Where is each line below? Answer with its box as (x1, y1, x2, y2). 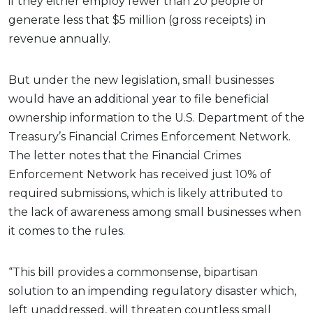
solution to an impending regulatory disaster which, (8, 284, 296, 298)
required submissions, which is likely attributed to (8, 186, 283, 200)
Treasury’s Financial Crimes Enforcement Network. (8, 129, 291, 143)
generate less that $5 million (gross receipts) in (8, 13, 265, 27)
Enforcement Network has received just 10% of (8, 167, 271, 181)
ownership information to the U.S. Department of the (8, 110, 305, 124)
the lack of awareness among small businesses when (8, 205, 301, 219)
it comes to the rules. (8, 224, 128, 238)
